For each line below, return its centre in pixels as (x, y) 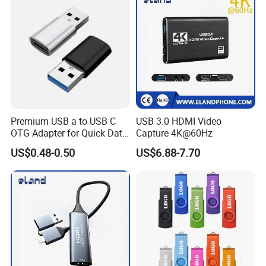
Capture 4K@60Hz (174, 133)
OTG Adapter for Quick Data (69, 133)
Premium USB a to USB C (64, 121)
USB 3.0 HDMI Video (178, 121)
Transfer (28, 145)
